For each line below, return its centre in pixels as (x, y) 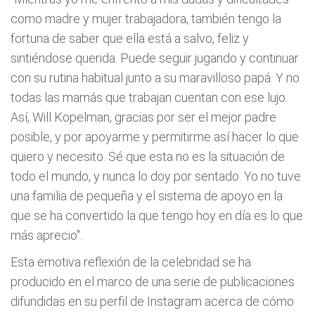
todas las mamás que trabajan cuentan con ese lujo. (149, 97)
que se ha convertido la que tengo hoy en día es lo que (157, 216)
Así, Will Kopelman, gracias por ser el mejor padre (143, 117)
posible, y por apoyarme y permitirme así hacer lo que (155, 137)
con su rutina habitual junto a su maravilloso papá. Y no (155, 78)
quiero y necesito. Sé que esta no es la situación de (148, 156)
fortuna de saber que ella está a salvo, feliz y (130, 38)
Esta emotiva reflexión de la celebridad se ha (131, 262)
